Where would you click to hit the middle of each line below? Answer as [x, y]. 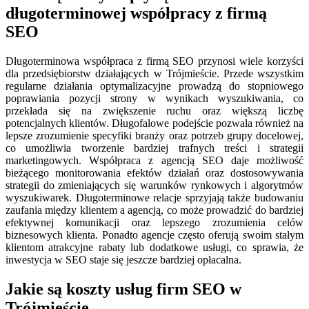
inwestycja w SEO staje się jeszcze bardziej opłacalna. [123, 259]
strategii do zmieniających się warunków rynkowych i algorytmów [154, 185]
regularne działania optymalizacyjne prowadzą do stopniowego [154, 86]
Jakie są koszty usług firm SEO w [123, 289]
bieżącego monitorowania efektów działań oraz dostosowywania [154, 172]
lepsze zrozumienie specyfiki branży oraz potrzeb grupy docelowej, [154, 135]
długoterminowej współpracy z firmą [136, 13]
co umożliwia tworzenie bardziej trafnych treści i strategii [154, 148]
